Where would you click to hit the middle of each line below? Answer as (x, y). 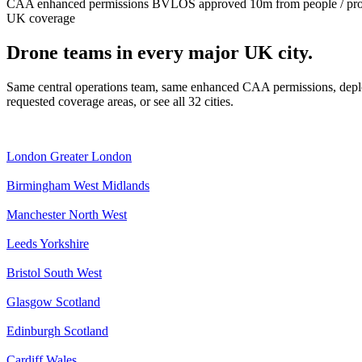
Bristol (23, 272)
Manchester (36, 214)
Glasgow (29, 301)
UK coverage (41, 18)
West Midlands (112, 185)
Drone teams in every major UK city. (160, 52)
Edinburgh (34, 330)
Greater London (91, 156)
